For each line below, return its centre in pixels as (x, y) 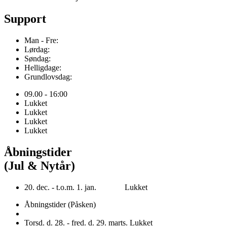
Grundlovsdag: (48, 77)
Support (25, 18)
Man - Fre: (41, 40)
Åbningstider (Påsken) (60, 204)
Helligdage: (43, 67)
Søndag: (37, 58)
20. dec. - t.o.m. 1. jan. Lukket (86, 187)
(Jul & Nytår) (40, 165)
